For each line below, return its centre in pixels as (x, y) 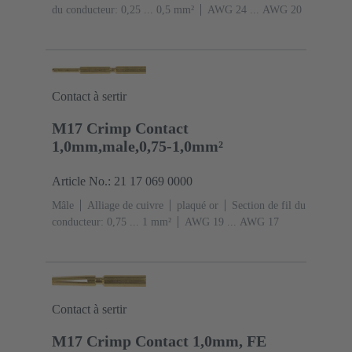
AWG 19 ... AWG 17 (232, 222)
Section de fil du (269, 206)
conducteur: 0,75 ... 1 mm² (112, 222)
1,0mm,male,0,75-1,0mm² (137, 147)
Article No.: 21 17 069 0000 (122, 181)
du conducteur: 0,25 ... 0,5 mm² (123, 10)
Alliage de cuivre (125, 206)
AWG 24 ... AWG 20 (255, 10)
